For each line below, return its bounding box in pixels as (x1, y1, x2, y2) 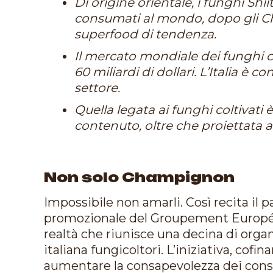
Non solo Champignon (44, 168, 235, 185)
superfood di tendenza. (74, 26, 216, 41)
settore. (74, 80, 120, 95)
